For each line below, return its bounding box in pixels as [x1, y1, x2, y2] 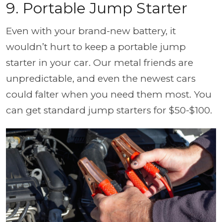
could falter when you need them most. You [6, 88, 212, 100]
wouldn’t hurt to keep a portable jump [6, 41, 186, 53]
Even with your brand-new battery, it [6, 25, 176, 37]
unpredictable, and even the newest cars [6, 72, 196, 84]
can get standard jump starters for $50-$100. [6, 104, 212, 116]
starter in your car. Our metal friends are [6, 56, 193, 68]
